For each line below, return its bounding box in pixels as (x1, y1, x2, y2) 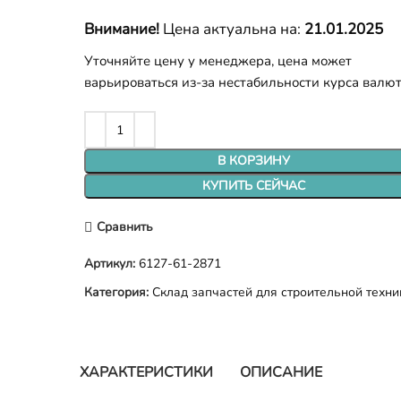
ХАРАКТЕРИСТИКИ (79, 363, 213, 382)
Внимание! (84, 19, 160, 39)
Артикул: (84, 255, 140, 272)
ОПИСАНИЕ (239, 363, 322, 382)
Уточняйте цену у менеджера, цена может (84, 52, 353, 70)
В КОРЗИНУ (218, 152, 291, 169)
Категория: (84, 284, 149, 301)
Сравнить (96, 218, 153, 235)
